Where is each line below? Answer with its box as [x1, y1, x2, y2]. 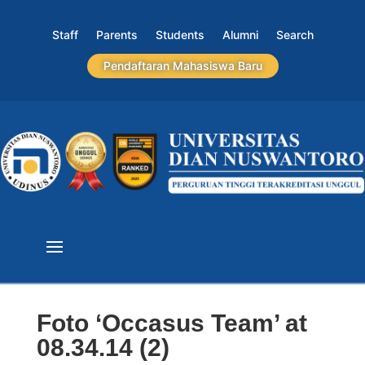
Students [155, 28, 204, 42]
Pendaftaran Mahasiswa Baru [103, 59, 262, 73]
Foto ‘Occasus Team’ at [36, 310, 307, 337]
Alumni [222, 28, 258, 42]
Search [275, 28, 314, 42]
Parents [95, 28, 138, 42]
